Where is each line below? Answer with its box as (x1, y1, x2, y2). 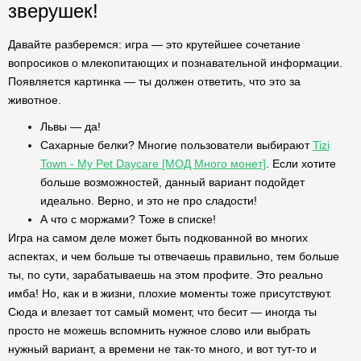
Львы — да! (40, 120, 101, 133)
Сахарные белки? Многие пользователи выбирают (40, 139, 313, 151)
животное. (8, 93, 61, 106)
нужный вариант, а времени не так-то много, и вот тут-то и (8, 342, 317, 355)
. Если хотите (266, 157, 336, 170)
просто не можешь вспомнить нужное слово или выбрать (8, 324, 310, 337)
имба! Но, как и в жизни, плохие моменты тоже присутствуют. (8, 287, 332, 300)
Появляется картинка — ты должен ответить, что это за (8, 75, 301, 88)
